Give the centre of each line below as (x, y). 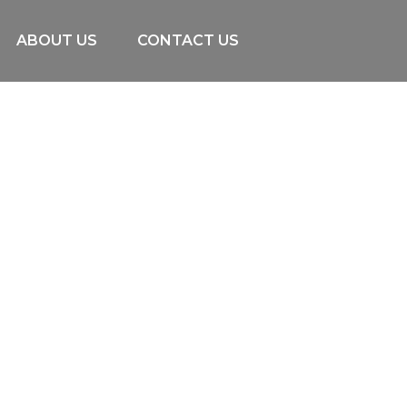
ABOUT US (56, 40)
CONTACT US (188, 40)
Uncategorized (203, 218)
